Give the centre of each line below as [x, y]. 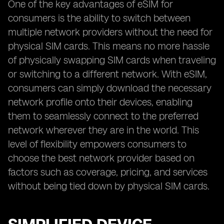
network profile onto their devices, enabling [100, 102]
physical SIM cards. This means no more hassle [109, 46]
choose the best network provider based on [101, 158]
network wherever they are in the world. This [103, 130]
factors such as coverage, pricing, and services [108, 172]
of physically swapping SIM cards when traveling [112, 60]
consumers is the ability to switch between [99, 18]
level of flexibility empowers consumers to [97, 144]
